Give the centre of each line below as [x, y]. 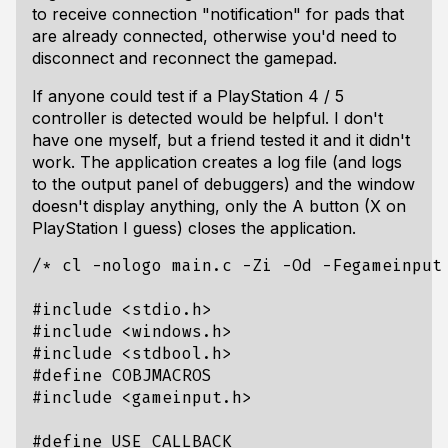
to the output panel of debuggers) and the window [223, 184]
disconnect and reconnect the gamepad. [184, 58]
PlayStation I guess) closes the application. [194, 228]
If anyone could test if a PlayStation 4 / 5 [188, 96]
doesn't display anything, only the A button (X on [219, 206]
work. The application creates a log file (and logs [217, 162]
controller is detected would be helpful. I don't [207, 118]
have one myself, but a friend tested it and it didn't [221, 140]
